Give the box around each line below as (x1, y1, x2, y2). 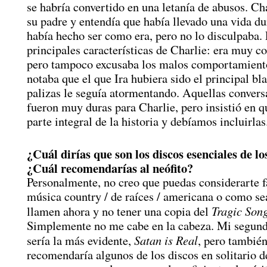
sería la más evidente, (27, 232, 134, 249)
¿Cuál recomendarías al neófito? (27, 159, 193, 177)
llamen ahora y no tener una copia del (27, 203, 212, 219)
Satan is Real (134, 232, 198, 248)
